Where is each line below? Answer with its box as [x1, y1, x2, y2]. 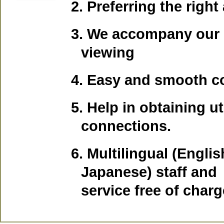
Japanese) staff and [81, 164, 217, 180]
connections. [81, 118, 171, 134]
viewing [81, 44, 135, 60]
